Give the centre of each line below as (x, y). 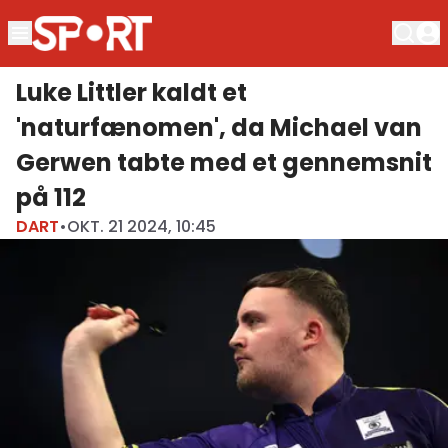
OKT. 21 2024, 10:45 (141, 226)
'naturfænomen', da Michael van (219, 127)
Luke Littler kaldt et (131, 92)
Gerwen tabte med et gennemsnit (224, 162)
